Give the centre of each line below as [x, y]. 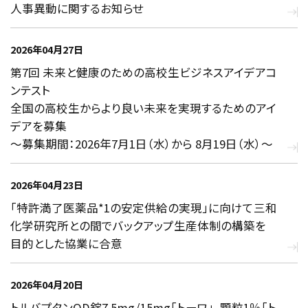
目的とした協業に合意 [66, 243]
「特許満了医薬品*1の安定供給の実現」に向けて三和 [144, 207]
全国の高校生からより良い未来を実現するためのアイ [143, 108]
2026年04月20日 [47, 285]
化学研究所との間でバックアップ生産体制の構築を [138, 225]
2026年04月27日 [47, 49]
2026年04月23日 [47, 185]
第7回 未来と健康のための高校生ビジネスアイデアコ [144, 72]
